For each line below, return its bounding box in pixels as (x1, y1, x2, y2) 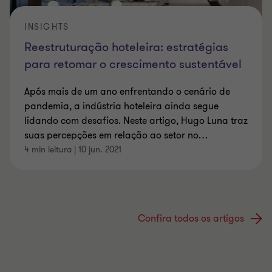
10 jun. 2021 (78, 144, 121, 155)
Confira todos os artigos (138, 212, 244, 225)
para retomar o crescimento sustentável (24, 56, 242, 73)
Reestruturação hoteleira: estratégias (24, 39, 228, 56)
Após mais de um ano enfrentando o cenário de (24, 85, 230, 99)
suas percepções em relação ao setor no (24, 129, 199, 143)
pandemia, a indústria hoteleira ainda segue (24, 100, 219, 114)
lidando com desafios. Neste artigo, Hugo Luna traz (24, 114, 248, 128)
